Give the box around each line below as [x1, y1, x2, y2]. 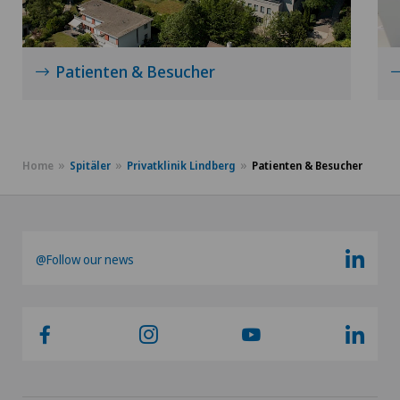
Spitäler [70, 158, 111, 174]
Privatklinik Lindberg [127, 158, 236, 174]
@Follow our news [36, 251, 134, 269]
